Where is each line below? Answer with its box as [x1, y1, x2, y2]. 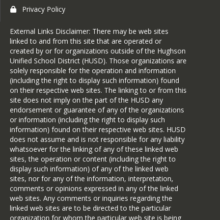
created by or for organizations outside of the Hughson [10, 46, 186, 55]
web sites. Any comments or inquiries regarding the [10, 193, 172, 203]
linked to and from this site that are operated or [10, 36, 162, 46]
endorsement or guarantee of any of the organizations [10, 105, 184, 114]
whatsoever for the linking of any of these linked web [10, 144, 178, 154]
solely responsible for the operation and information [10, 66, 176, 75]
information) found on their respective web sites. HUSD [10, 125, 186, 134]
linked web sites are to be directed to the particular [10, 203, 171, 213]
